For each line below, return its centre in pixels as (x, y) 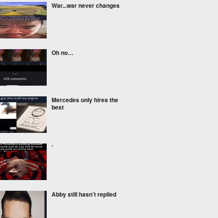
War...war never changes (86, 5)
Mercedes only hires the (85, 100)
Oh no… (63, 53)
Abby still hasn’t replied (84, 194)
